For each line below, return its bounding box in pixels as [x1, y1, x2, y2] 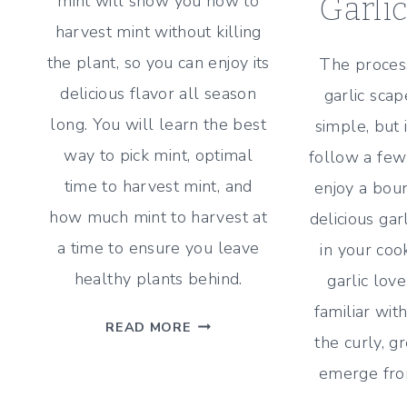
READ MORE [105, 317, 192, 336]
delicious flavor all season [60, 82, 257, 104]
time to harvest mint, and [64, 174, 253, 197]
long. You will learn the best [50, 113, 266, 135]
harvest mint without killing [55, 20, 262, 43]
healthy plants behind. [74, 267, 243, 290]
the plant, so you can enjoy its [46, 51, 270, 74]
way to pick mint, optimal [64, 144, 253, 166]
